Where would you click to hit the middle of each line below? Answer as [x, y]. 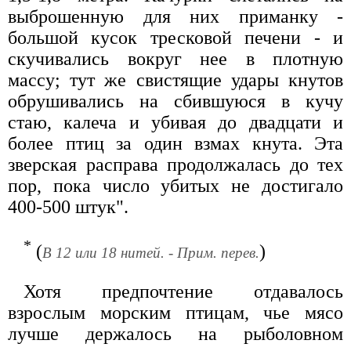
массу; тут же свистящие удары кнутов [175, 80]
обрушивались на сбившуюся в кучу [175, 101]
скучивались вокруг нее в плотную [175, 58]
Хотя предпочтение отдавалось [183, 291]
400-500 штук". [68, 206]
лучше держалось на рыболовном [175, 333]
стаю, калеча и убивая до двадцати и [175, 122]
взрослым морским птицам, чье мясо [175, 312]
